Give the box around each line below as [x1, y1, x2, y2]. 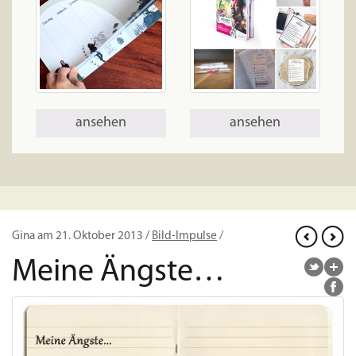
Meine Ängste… [12, 257, 225, 288]
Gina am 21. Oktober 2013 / [12, 230, 152, 242]
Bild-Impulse [152, 230, 217, 242]
